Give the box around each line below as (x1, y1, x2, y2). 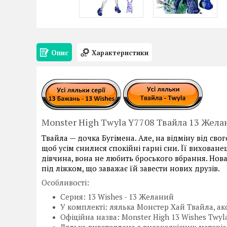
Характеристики (92, 48, 148, 57)
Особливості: (42, 177, 89, 187)
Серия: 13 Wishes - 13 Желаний (60, 191, 174, 202)
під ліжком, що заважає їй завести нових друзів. (42, 163, 220, 173)
